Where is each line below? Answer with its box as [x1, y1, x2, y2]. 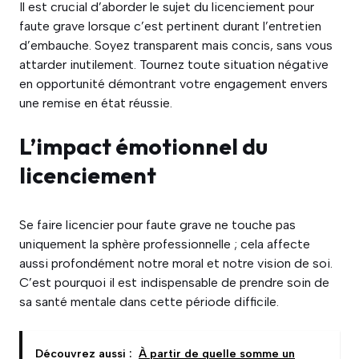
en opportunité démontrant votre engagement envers [19, 76, 328, 92]
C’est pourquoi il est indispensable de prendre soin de [19, 275, 329, 291]
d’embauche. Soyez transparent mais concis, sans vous [19, 38, 333, 54]
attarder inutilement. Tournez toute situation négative [19, 57, 329, 73]
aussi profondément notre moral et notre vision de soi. [19, 256, 333, 272]
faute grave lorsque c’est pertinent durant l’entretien [19, 18, 321, 34]
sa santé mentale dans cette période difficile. [19, 294, 279, 310]
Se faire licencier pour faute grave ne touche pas [19, 217, 296, 233]
